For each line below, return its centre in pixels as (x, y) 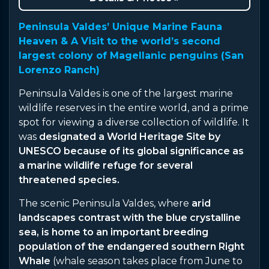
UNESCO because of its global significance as (131, 151)
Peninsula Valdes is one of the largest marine (126, 94)
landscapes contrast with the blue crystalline (130, 218)
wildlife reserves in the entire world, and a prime (134, 108)
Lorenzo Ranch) (59, 70)
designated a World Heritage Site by (130, 137)
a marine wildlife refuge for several (106, 166)
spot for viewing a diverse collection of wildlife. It (134, 122)
